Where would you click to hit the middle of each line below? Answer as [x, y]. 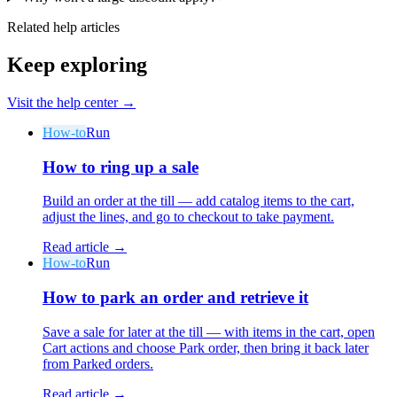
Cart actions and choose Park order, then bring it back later [206, 347]
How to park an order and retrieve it [175, 298]
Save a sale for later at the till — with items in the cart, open [209, 331]
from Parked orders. [98, 363]
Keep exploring [77, 65]
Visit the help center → [71, 103]
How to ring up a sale [121, 167]
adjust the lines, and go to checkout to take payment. [188, 217]
